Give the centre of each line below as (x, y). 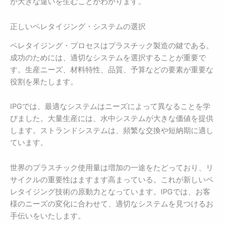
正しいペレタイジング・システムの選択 (78, 26)
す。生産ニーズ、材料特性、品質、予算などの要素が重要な (112, 70)
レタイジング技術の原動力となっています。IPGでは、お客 (110, 192)
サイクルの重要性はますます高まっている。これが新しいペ (112, 180)
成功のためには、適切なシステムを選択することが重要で (108, 58)
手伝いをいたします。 (48, 216)
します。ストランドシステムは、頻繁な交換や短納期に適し (112, 131)
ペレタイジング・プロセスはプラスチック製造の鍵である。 (112, 45)
